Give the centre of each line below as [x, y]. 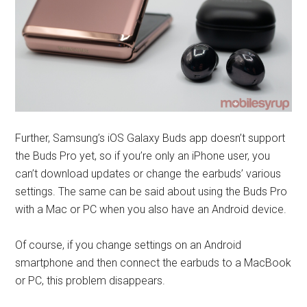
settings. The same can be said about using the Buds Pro [151, 192]
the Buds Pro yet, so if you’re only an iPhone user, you [143, 156]
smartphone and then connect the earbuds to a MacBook [153, 263]
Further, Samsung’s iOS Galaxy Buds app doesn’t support [150, 138]
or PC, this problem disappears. [90, 281]
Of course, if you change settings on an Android [128, 245]
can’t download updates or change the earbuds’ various [148, 174]
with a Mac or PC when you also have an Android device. [151, 210]
